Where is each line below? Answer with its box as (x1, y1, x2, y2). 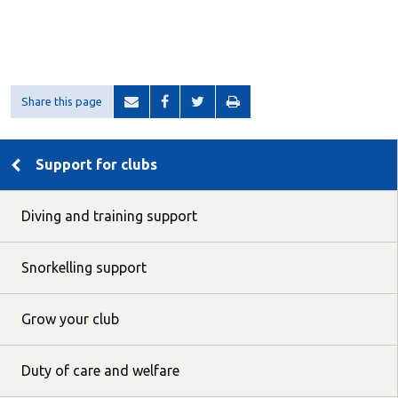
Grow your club (21, 311, 119, 327)
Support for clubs (36, 156, 157, 172)
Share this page (21, 95, 102, 107)
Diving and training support (21, 208, 197, 224)
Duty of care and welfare (21, 362, 179, 378)
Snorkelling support (21, 259, 147, 275)
